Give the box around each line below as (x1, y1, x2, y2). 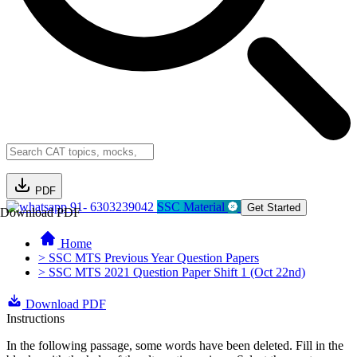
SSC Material (157, 200, 228, 214)
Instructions (6, 312, 65, 325)
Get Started (247, 202, 300, 214)
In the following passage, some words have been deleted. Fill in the (6, 339, 343, 352)
